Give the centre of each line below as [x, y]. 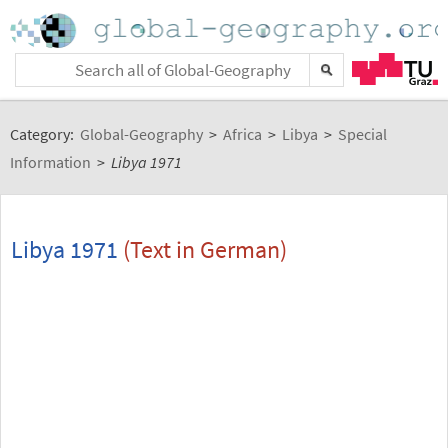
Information [50, 162]
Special [362, 134]
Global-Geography [141, 134]
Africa [242, 134]
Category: [43, 134]
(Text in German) [202, 249]
